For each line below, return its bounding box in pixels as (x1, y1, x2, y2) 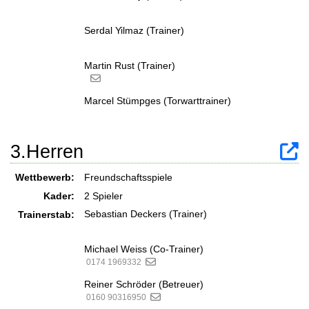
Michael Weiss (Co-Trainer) (84, 243, 203, 255)
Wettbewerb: (15, 171, 74, 183)
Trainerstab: (18, 208, 74, 220)
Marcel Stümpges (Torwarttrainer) (84, 94, 231, 106)
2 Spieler (84, 190, 123, 201)
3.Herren (10, 141, 83, 162)
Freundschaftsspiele (84, 171, 172, 183)
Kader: (43, 190, 74, 201)
